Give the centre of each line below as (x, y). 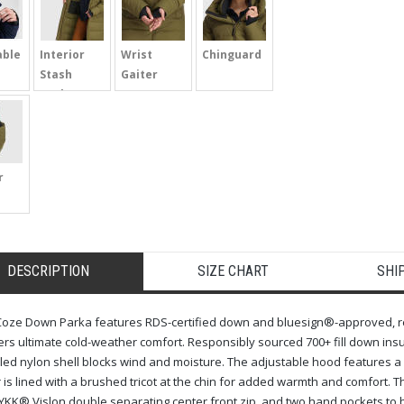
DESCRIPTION (48, 271)
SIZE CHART (233, 271)
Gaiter (139, 74)
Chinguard (231, 54)
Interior (62, 54)
